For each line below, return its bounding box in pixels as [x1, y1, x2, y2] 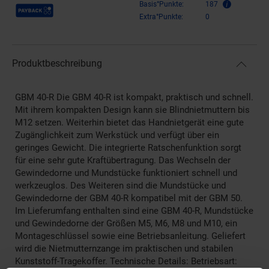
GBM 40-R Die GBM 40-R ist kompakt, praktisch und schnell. [15, 91, 253, 103]
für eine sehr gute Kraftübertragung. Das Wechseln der [15, 154, 231, 166]
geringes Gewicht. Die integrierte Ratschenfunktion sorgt [15, 142, 241, 153]
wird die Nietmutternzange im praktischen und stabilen [15, 243, 233, 254]
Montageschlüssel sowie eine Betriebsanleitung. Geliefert [15, 230, 246, 241]
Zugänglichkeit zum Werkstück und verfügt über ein [15, 129, 219, 141]
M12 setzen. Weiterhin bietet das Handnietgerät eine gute [15, 116, 244, 128]
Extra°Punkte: [139, 12, 183, 21]
